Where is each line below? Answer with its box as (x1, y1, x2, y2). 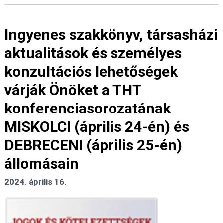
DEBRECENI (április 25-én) (4, 136, 182, 154)
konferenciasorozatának (4, 100, 171, 117)
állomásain (4, 155, 79, 173)
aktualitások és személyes (4, 44, 182, 62)
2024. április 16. (4, 177, 67, 187)
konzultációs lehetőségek (4, 63, 178, 81)
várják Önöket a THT (4, 81, 141, 99)
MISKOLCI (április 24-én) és (4, 118, 189, 136)
